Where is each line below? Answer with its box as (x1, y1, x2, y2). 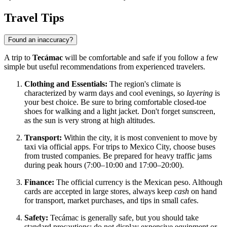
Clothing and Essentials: (24, 80, 107, 89)
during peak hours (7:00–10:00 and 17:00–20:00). (24, 161, 184, 170)
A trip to (4, 53, 32, 62)
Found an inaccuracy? (8, 36, 73, 44)
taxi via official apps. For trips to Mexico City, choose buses (24, 142, 215, 152)
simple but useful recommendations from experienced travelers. (4, 62, 205, 71)
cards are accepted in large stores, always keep (24, 187, 174, 196)
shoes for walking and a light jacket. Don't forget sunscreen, (24, 107, 215, 116)
